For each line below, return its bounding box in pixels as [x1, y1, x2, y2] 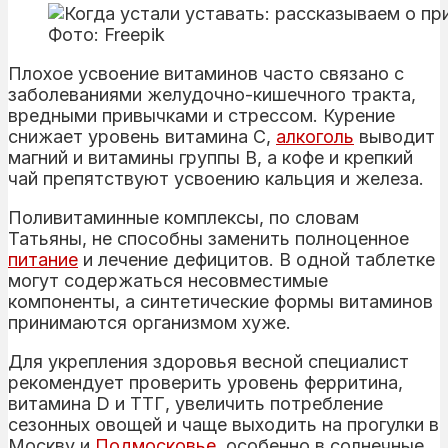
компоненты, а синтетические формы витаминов [8, 290, 433, 312]
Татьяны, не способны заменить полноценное [8, 227, 409, 249]
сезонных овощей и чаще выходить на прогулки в [8, 413, 439, 435]
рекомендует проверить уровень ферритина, [8, 371, 403, 393]
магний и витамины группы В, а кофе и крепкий [8, 146, 413, 168]
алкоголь [276, 125, 354, 147]
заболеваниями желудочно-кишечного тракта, [8, 83, 416, 105]
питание [8, 248, 78, 270]
